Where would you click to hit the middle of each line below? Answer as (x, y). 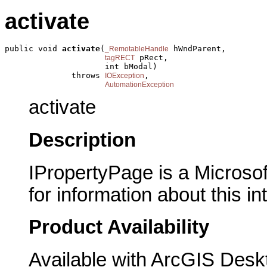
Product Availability (119, 227)
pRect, (151, 57)
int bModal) (81, 66)
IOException (125, 75)
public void (33, 48)
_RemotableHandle (137, 49)
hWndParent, (197, 48)
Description (82, 140)
